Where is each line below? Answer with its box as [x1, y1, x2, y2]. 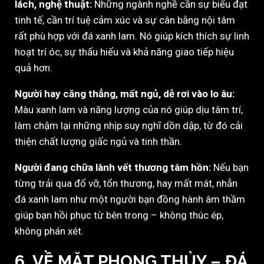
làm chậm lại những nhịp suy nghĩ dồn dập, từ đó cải [15, 120, 243, 132]
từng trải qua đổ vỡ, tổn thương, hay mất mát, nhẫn [15, 177, 237, 190]
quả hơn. [15, 62, 52, 74]
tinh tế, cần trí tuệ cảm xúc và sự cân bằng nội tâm [15, 14, 235, 27]
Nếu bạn [211, 161, 249, 174]
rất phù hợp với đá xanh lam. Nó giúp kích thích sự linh [15, 30, 249, 42]
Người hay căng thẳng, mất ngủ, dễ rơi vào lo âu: [15, 88, 235, 100]
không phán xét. [15, 225, 84, 237]
